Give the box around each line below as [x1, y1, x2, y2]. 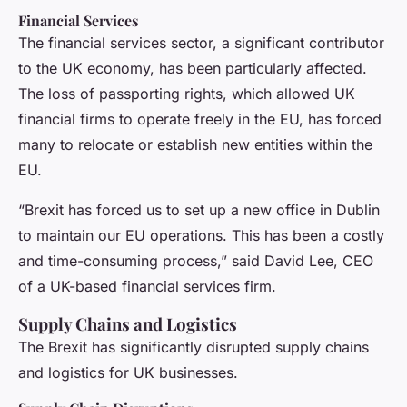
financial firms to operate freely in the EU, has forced [18, 110, 382, 129]
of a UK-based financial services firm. [18, 277, 276, 296]
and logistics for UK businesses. [18, 363, 238, 382]
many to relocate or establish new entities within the [18, 135, 372, 154]
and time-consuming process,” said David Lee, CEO [18, 252, 373, 271]
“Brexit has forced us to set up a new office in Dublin [18, 201, 380, 220]
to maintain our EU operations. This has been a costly [18, 226, 384, 245]
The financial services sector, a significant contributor [18, 34, 384, 53]
